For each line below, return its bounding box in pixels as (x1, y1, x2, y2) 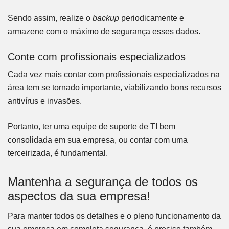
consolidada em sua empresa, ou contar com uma (8, 135, 188, 145)
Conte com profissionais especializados (8, 51, 186, 63)
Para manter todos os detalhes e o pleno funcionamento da (8, 212, 221, 221)
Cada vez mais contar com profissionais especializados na (8, 70, 220, 79)
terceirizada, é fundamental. (8, 149, 110, 158)
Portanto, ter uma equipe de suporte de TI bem (8, 122, 175, 131)
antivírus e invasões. (8, 97, 84, 106)
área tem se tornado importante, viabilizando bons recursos (8, 83, 221, 93)
